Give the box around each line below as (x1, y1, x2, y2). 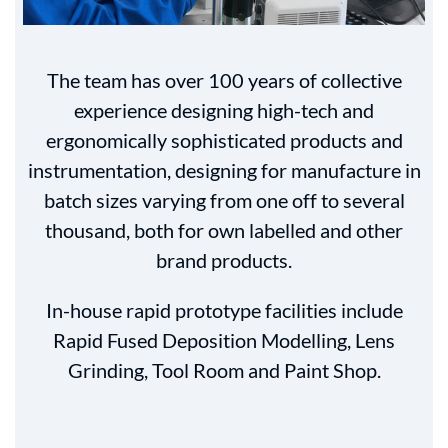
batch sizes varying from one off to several (43, 188, 405, 212)
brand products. (156, 248, 292, 272)
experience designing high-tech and (74, 98, 374, 122)
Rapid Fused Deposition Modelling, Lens (53, 328, 395, 352)
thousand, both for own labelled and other (45, 218, 403, 242)
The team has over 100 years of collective (46, 68, 402, 92)
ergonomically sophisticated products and (45, 128, 403, 152)
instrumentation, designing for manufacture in (27, 158, 421, 182)
